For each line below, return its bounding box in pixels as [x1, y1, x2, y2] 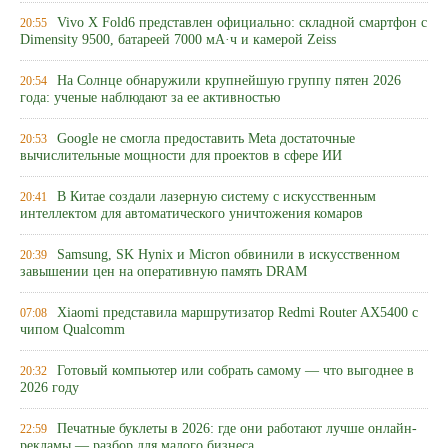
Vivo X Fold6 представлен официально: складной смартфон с [57, 15, 427, 30]
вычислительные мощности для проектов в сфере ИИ [20, 148, 342, 165]
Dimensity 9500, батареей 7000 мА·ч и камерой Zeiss [20, 32, 336, 49]
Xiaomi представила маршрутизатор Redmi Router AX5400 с [57, 305, 418, 320]
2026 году [20, 380, 79, 397]
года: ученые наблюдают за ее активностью [20, 90, 280, 107]
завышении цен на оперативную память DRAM [20, 264, 307, 281]
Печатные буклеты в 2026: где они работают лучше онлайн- [57, 421, 417, 436]
